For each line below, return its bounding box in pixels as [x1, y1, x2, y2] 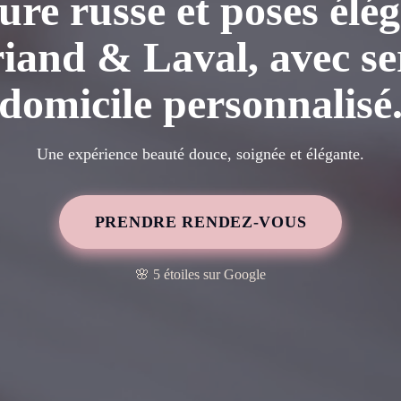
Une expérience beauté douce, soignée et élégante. [37, 144, 364, 163]
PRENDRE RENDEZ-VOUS [94, 212, 307, 231]
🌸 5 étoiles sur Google [135, 266, 266, 282]
